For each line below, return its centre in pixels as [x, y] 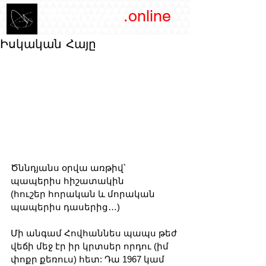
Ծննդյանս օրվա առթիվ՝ [69, 168]
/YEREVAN [80, 16]
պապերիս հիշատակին [67, 181]
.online [147, 16]
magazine [104, 29]
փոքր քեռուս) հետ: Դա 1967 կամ [89, 259]
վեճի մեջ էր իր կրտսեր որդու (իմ [91, 246]
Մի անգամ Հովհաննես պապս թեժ [95, 233]
